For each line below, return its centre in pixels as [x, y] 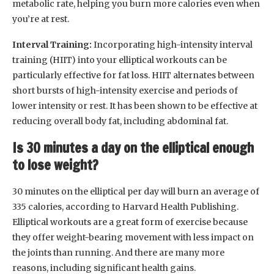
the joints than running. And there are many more [118, 252]
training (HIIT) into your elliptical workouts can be [120, 60]
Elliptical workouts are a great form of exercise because [130, 222]
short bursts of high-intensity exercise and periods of [125, 90]
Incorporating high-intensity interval [173, 44]
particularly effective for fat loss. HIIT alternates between [133, 75]
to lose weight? [55, 165]
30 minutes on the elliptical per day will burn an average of [136, 191]
